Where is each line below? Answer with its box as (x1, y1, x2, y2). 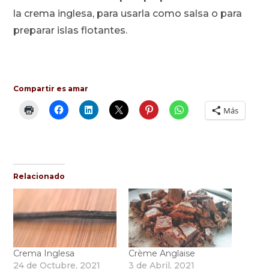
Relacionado (13, 172, 65, 181)
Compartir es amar (13, 84, 89, 94)
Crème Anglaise (128, 248, 195, 259)
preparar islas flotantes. (13, 25, 128, 37)
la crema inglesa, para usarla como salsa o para (13, 8, 243, 20)
